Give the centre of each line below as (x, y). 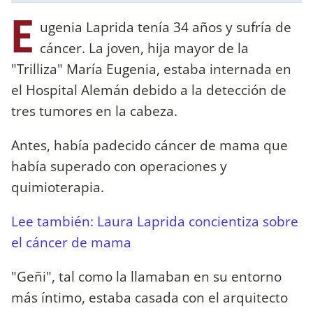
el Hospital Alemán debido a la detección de (149, 89)
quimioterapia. (58, 187)
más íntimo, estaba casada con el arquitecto (150, 298)
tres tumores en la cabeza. (94, 110)
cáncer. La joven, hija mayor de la (144, 48)
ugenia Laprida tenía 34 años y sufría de (166, 27)
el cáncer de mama (71, 242)
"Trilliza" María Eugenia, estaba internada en (151, 68)
